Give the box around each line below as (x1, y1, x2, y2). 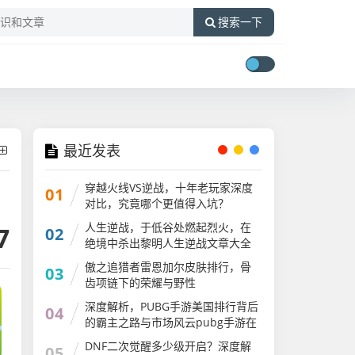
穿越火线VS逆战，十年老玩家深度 (85, 180, 254, 195)
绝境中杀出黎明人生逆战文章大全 (85, 235, 252, 250)
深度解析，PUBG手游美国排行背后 (85, 299, 259, 314)
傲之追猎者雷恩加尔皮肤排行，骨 (85, 259, 252, 274)
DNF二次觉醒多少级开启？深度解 (85, 338, 252, 353)
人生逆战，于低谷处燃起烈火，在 (85, 219, 252, 235)
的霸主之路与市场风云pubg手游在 (85, 315, 258, 330)
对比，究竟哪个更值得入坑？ (85, 196, 230, 211)
